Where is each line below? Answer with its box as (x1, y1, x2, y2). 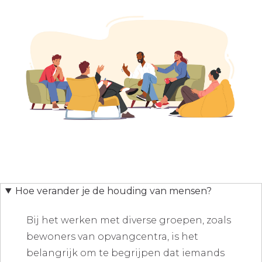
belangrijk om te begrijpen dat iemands (26, 247, 225, 259)
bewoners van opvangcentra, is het (26, 231, 198, 243)
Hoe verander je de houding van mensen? (15, 185, 212, 196)
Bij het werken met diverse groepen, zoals (26, 215, 231, 226)
